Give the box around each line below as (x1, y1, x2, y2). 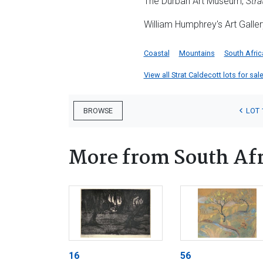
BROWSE (83, 106, 113, 116)
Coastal (143, 48, 170, 58)
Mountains (178, 48, 215, 58)
